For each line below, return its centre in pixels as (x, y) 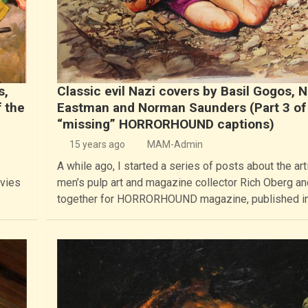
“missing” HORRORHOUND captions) (166, 124)
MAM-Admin (175, 144)
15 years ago (97, 144)
